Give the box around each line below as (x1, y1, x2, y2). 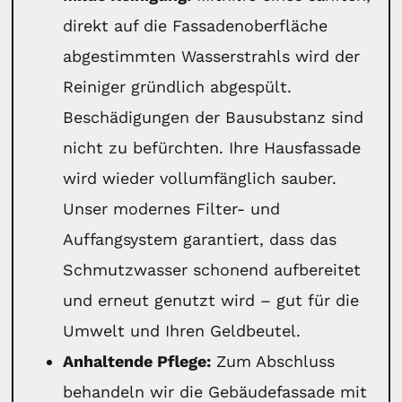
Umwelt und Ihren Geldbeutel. (63, 320, 301, 340)
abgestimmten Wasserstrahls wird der (63, 46, 361, 66)
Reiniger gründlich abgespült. (63, 76, 293, 96)
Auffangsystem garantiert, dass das (63, 229, 337, 249)
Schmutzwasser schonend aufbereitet (63, 259, 362, 279)
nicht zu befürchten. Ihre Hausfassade (63, 137, 362, 157)
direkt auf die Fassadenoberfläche (63, 15, 328, 35)
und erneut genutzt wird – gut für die (63, 290, 360, 310)
